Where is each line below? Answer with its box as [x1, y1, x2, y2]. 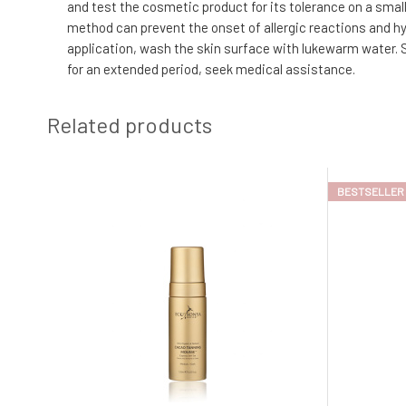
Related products [47, 111, 212, 138]
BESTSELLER [337, 184, 404, 198]
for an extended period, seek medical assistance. [67, 60, 355, 77]
